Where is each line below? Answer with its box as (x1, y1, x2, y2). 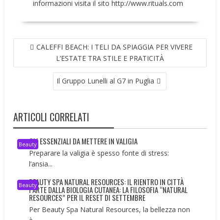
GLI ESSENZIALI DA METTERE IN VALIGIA (29, 135, 138, 146)
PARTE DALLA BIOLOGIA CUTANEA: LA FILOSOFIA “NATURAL (29, 184, 188, 195)
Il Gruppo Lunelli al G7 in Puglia (56, 76, 155, 85)
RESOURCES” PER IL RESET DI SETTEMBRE (29, 192, 146, 203)
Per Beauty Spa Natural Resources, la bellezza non (29, 204, 191, 214)
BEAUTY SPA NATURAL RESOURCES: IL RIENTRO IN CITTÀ (29, 176, 184, 187)
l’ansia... (29, 159, 53, 168)
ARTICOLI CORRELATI (13, 109, 90, 124)
